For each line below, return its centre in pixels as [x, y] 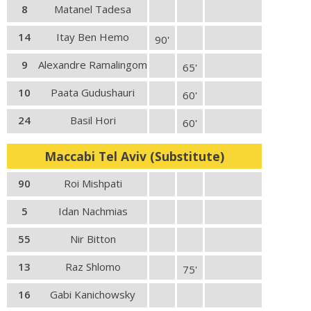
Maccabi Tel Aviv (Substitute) [134, 156]
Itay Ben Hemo [93, 37]
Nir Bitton [93, 239]
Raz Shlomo [93, 267]
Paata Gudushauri [93, 92]
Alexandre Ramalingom [93, 65]
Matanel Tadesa [93, 9]
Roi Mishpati [93, 183]
